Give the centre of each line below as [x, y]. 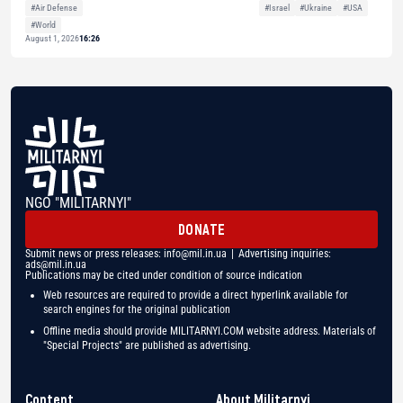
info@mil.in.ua [195, 253]
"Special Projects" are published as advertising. [147, 345]
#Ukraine [316, 8]
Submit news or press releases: [94, 253]
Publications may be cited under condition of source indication [164, 275]
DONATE [201, 228]
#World [43, 25]
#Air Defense [54, 8]
